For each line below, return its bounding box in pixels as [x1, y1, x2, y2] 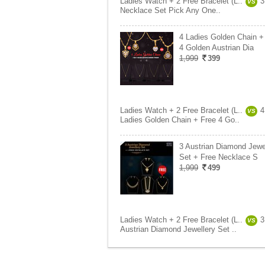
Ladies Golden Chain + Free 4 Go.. [120, 115, 240, 124]
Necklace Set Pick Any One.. [120, 6, 221, 15]
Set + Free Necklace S [179, 153, 258, 161]
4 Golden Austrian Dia [179, 43, 254, 52]
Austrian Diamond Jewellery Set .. [120, 225, 237, 234]
